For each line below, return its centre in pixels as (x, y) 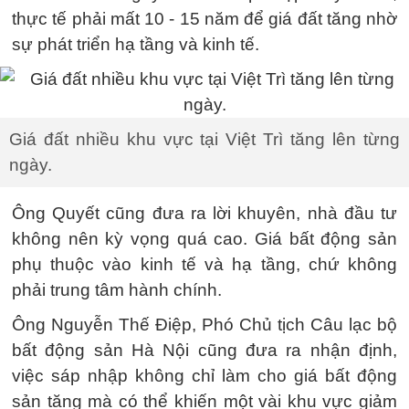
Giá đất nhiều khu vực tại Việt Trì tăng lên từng (204, 139)
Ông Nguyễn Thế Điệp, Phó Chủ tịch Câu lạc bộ (204, 325)
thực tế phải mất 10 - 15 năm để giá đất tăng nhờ (204, 19)
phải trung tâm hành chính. (117, 290)
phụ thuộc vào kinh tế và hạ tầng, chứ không (204, 264)
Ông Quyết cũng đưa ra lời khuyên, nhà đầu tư (204, 213)
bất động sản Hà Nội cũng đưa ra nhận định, (204, 350)
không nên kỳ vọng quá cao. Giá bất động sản (204, 239)
